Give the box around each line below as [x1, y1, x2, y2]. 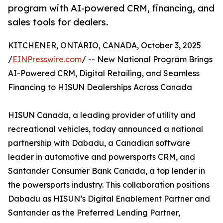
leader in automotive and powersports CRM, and [8, 152, 195, 162]
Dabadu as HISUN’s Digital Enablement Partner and [8, 194, 210, 204]
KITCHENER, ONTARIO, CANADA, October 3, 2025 [8, 40, 201, 51]
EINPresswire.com [12, 54, 82, 65]
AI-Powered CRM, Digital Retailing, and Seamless [8, 68, 200, 79]
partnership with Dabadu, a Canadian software [8, 138, 190, 148]
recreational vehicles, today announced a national [8, 124, 203, 134]
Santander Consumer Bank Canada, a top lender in [8, 166, 205, 176]
